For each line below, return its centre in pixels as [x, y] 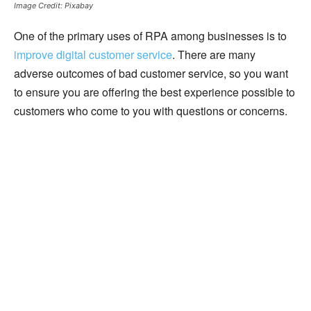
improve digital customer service [93, 55]
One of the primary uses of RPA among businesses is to [150, 36]
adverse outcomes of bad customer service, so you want [151, 74]
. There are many [214, 55]
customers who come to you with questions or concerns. [151, 111]
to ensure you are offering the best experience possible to [154, 92]
